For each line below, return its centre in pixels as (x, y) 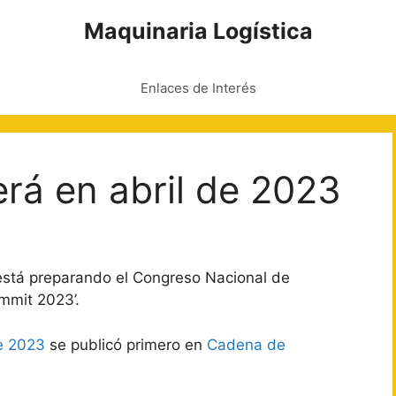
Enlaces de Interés (198, 88)
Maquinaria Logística (198, 31)
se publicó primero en (126, 344)
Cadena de (246, 344)
